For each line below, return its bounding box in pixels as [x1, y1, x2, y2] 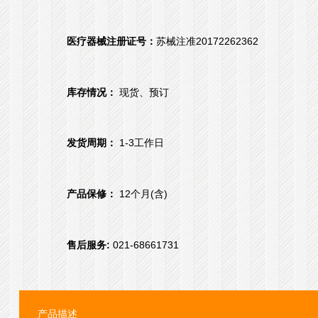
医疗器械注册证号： [67, 35, 157, 47]
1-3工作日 [116, 137, 165, 149]
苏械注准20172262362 [156, 35, 259, 47]
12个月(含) [116, 188, 168, 200]
